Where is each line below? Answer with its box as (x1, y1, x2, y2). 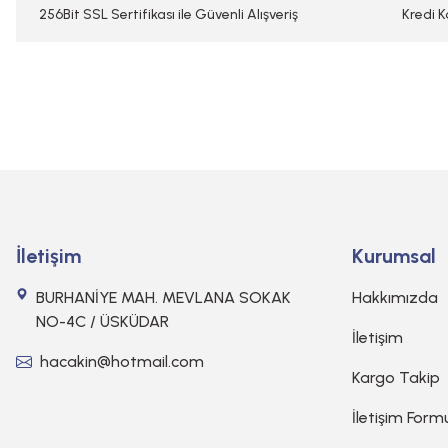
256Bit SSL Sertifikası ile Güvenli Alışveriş (38, 6, 298, 23)
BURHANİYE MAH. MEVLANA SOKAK (35, 288, 291, 307)
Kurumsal (352, 244, 436, 268)
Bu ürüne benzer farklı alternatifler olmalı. (74, 5, 296, 19)
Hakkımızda (352, 288, 438, 307)
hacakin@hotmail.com (40, 352, 204, 371)
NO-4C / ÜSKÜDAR (35, 312, 169, 331)
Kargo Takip (352, 368, 440, 387)
